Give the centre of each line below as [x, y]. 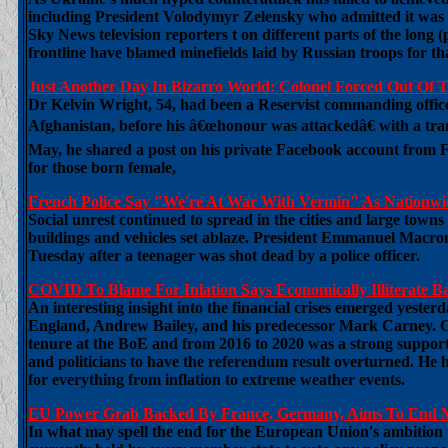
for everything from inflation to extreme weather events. [216, 379]
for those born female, [102, 167]
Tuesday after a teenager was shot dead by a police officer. [224, 255]
